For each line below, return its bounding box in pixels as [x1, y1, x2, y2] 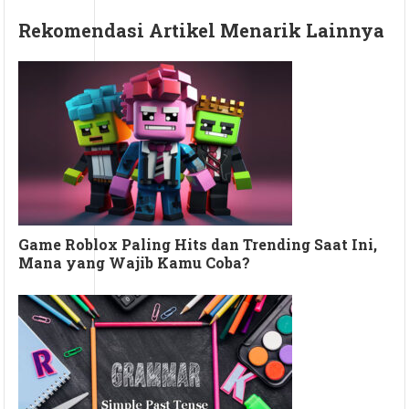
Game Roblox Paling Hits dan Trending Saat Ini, [18, 235, 378, 255]
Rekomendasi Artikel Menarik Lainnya [18, 18, 385, 43]
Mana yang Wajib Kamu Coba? [18, 253, 251, 273]
